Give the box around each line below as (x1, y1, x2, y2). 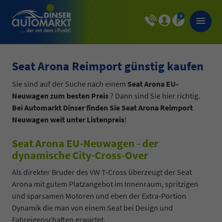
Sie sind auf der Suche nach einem (12, 79, 127, 89)
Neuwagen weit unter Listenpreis (12, 114, 124, 124)
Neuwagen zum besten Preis (12, 91, 109, 101)
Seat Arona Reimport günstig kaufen (12, 58, 204, 74)
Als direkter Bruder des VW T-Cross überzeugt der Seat (12, 167, 192, 177)
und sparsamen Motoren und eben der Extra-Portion (12, 191, 186, 201)
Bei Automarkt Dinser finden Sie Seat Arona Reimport (12, 103, 193, 112)
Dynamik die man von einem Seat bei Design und (12, 203, 173, 213)
